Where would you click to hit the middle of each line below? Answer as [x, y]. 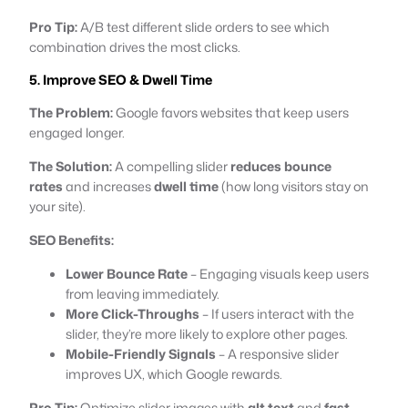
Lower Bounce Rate [127, 273]
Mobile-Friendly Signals [141, 353]
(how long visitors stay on [294, 186]
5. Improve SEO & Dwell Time [121, 79]
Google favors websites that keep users [231, 112]
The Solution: [71, 166]
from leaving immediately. [143, 293]
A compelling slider [171, 166]
